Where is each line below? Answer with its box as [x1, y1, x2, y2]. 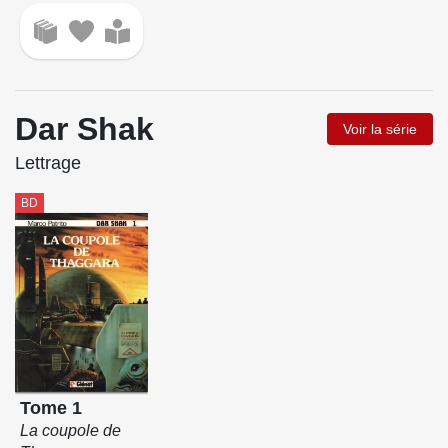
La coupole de [19, 422, 121, 440]
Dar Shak [15, 110, 154, 147]
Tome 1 [19, 398, 82, 419]
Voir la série [343, 120, 417, 137]
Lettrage [15, 152, 81, 173]
